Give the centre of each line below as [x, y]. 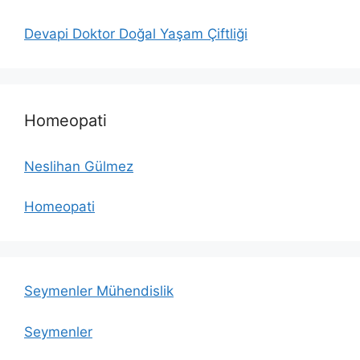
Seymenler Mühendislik [99, 291]
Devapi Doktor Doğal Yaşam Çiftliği [136, 33]
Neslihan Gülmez [79, 166]
